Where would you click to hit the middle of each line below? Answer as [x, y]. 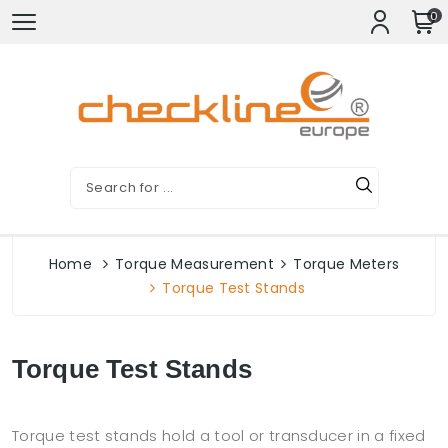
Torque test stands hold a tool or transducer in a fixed [219, 435]
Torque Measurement [194, 264]
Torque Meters [346, 264]
